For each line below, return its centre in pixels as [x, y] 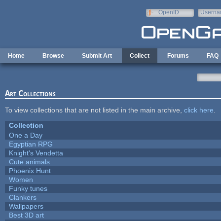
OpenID [168, 12]
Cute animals [29, 162]
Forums [178, 56]
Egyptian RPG [31, 144]
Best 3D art [26, 215]
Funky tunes [28, 188]
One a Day [25, 135]
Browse [53, 56]
